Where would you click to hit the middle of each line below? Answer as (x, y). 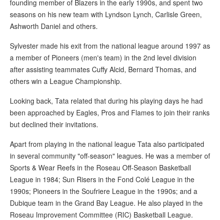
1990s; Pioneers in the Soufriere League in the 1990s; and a (104, 191)
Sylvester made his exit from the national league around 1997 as (110, 46)
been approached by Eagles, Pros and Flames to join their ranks (110, 113)
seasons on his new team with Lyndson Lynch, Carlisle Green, (106, 14)
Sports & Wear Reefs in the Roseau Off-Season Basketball (100, 168)
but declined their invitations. (54, 124)
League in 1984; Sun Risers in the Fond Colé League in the (102, 179)
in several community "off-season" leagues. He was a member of (110, 156)
